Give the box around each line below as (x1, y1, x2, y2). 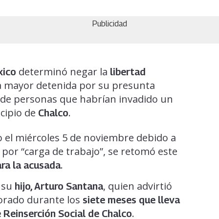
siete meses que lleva (83, 194, 180, 206)
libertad (110, 66, 146, 78)
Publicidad (92, 19, 127, 28)
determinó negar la (16, 65, 110, 78)
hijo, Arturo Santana (15, 180, 103, 192)
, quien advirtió (103, 179, 172, 193)
